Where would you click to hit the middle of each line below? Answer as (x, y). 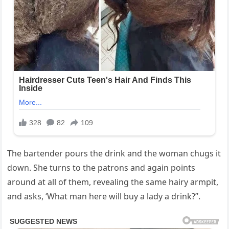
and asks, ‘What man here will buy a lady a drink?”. (104, 196)
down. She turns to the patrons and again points (101, 167)
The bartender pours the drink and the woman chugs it (114, 153)
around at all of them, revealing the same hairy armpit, (113, 182)
